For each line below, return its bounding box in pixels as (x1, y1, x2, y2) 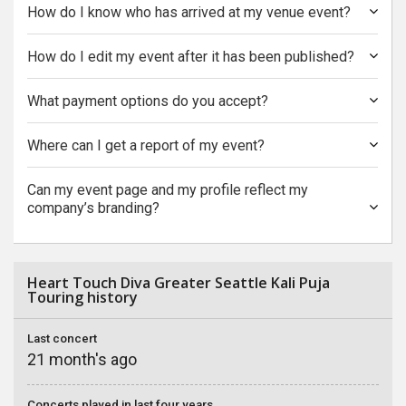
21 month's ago (27, 350, 137, 369)
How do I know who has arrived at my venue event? (27, 4, 351, 21)
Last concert (27, 332, 97, 345)
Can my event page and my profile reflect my (27, 181, 308, 198)
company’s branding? (27, 199, 159, 217)
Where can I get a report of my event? (27, 137, 265, 154)
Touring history (27, 287, 138, 307)
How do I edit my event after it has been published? (27, 48, 354, 65)
